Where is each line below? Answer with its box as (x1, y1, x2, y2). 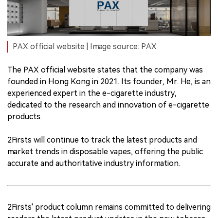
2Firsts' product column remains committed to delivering (7, 202, 211, 212)
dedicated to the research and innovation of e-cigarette (7, 100, 209, 110)
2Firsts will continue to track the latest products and (7, 135, 197, 145)
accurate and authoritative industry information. (7, 159, 180, 168)
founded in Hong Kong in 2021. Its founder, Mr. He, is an (7, 77, 211, 87)
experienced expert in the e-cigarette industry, (7, 89, 177, 98)
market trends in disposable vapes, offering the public (7, 147, 203, 157)
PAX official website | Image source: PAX (13, 42, 157, 52)
